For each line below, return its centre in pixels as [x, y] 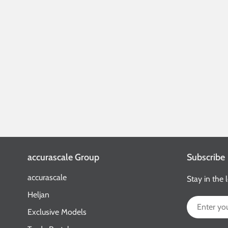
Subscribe [206, 157]
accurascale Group [63, 157]
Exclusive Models [57, 212]
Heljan [38, 194]
